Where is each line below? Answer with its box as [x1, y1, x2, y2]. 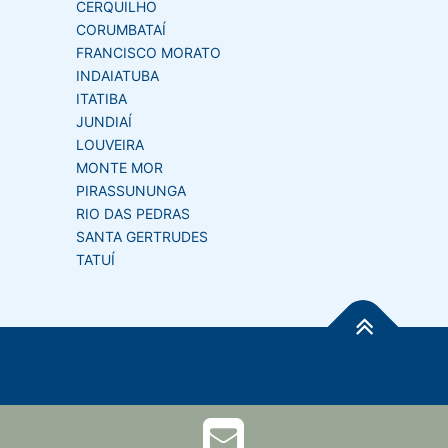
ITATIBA [76, 89, 127, 107]
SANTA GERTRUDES [76, 227, 208, 245]
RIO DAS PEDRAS [76, 204, 190, 222]
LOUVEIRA [76, 135, 144, 153]
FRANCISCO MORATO [76, 43, 221, 61]
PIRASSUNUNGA [76, 181, 186, 199]
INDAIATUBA [76, 66, 159, 84]
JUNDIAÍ [76, 112, 132, 130]
